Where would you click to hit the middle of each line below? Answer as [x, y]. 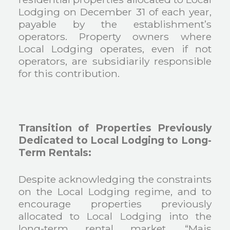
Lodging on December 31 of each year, [115, 12]
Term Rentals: [55, 152]
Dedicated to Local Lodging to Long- [115, 140]
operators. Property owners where [115, 36]
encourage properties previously [115, 204]
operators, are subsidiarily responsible [115, 61]
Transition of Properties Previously [115, 128]
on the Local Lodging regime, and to [115, 192]
